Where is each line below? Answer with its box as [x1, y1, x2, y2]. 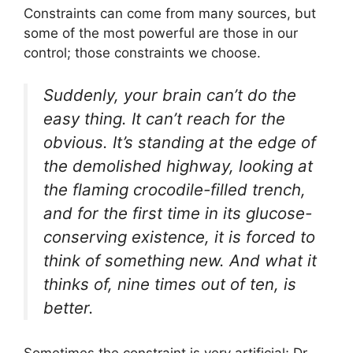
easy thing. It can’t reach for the [43, 108, 285, 128]
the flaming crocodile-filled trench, [43, 179, 306, 199]
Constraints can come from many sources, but [24, 6, 316, 22]
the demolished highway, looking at [43, 155, 313, 176]
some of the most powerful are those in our [24, 25, 298, 42]
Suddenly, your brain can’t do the [43, 84, 296, 105]
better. [43, 297, 94, 318]
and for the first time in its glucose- [43, 203, 312, 223]
